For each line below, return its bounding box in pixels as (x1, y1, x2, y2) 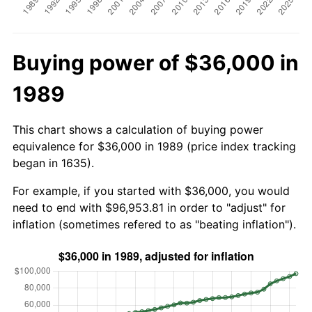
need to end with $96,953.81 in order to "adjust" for (13, 200, 286, 214)
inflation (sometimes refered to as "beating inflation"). (13, 217, 296, 231)
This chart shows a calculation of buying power (13, 122, 263, 136)
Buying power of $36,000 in (13, 49, 299, 75)
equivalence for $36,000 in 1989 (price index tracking (13, 139, 296, 153)
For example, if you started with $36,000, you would (13, 183, 290, 198)
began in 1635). (13, 155, 94, 170)
